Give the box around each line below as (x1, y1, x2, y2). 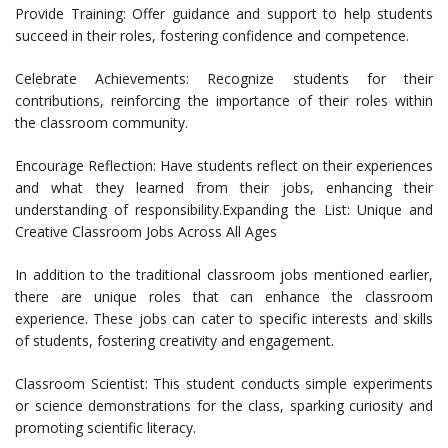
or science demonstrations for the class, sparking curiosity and (15, 396, 433, 416)
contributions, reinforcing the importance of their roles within (15, 91, 433, 111)
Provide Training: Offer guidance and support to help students (15, 4, 433, 24)
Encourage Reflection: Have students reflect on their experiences (15, 156, 433, 176)
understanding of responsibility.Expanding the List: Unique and (15, 200, 433, 220)
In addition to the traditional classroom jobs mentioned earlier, (15, 265, 433, 285)
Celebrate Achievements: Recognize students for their (15, 69, 433, 89)
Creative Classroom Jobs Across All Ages (15, 222, 277, 242)
